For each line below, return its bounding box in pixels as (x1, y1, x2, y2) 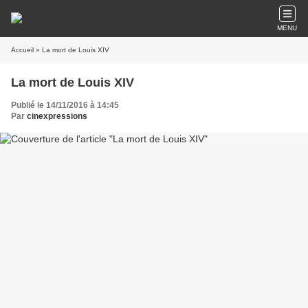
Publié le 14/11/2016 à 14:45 (11, 100, 119, 110)
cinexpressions (27, 111, 87, 121)
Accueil (11, 46, 34, 54)
